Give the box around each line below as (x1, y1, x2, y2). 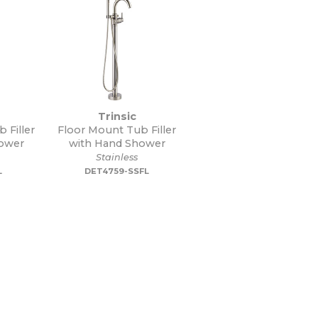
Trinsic (97, 110, 136, 123)
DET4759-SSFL (84, 166, 150, 176)
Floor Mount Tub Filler (57, 124, 177, 136)
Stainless (96, 152, 138, 163)
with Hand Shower (68, 137, 165, 150)
